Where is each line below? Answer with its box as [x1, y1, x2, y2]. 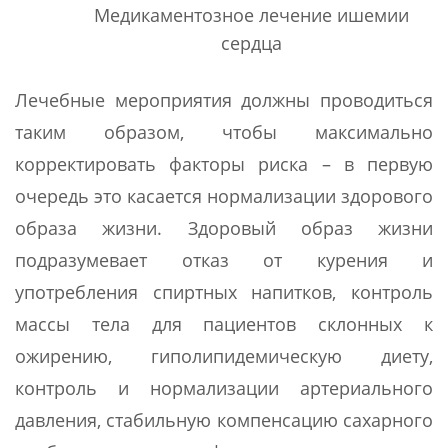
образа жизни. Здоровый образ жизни [15, 216, 433, 241]
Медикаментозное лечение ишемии [93, 3, 409, 28]
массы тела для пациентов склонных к [15, 312, 433, 337]
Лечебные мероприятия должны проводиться [15, 88, 433, 113]
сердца [220, 31, 282, 56]
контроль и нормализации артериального [15, 376, 433, 401]
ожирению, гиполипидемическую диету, [15, 344, 433, 369]
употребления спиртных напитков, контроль [15, 280, 433, 305]
